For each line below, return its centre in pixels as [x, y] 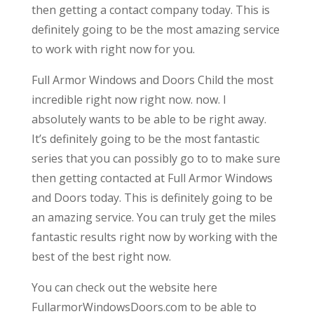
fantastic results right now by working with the [154, 237]
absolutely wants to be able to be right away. [149, 119]
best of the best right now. [101, 256]
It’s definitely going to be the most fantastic [145, 138]
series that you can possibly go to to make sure [156, 158]
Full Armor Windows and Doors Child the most [152, 80]
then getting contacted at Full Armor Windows [152, 178]
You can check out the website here [124, 287]
